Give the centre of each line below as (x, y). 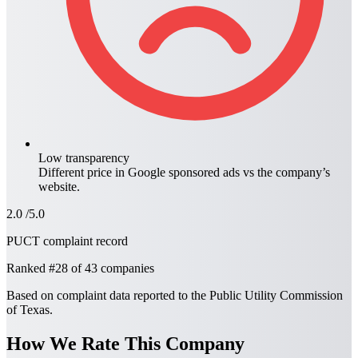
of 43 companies (111, 268)
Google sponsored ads (184, 173)
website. (59, 187)
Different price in (83, 173)
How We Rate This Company (125, 343)
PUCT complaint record (67, 241)
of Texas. (30, 310)
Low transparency (84, 158)
